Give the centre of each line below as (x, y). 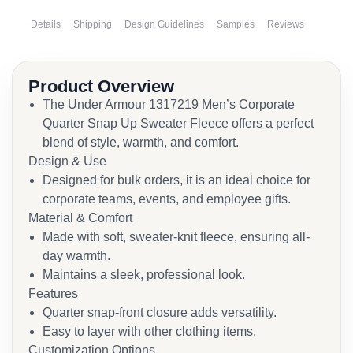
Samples (236, 24)
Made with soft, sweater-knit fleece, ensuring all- (176, 237)
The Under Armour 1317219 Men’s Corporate (169, 104)
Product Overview (101, 86)
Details (46, 24)
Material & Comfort (80, 218)
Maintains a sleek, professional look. (144, 275)
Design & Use (67, 161)
